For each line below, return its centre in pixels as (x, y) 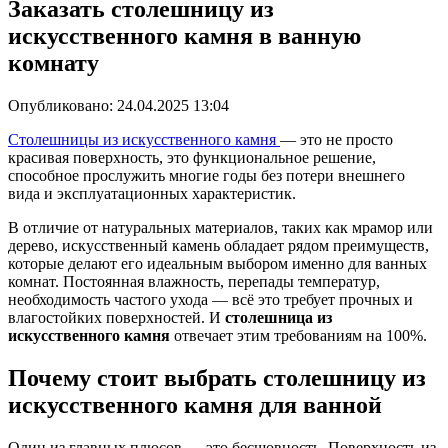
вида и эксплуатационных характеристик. (152, 193)
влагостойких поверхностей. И (116, 317)
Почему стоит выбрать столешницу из (217, 377)
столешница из (278, 317)
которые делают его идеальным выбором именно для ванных (217, 263)
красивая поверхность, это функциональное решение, (192, 157)
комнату (53, 62)
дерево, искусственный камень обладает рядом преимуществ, (218, 245)
